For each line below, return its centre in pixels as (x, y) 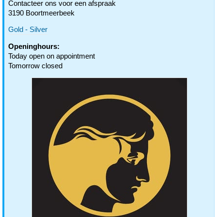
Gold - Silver (28, 29)
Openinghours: (34, 46)
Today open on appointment (52, 56)
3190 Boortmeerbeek (41, 13)
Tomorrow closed (35, 66)
